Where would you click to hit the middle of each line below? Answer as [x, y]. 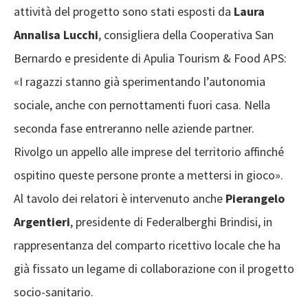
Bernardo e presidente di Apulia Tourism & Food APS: [150, 58]
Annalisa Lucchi [56, 35]
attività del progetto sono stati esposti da [124, 12]
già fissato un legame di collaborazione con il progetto [154, 269]
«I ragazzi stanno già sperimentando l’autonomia [140, 82]
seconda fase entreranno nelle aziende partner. [134, 129]
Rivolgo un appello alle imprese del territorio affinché [149, 152]
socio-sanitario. [54, 292]
